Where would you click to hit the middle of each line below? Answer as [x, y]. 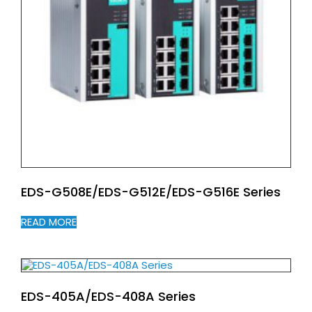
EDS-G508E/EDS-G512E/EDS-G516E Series [151, 192]
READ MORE [49, 221]
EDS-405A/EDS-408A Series [108, 296]
